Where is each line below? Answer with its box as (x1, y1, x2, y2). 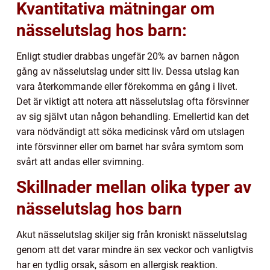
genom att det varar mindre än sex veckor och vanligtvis (16, 244, 253, 256)
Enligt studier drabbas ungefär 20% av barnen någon (16, 51, 239, 63)
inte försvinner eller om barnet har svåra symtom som (16, 141, 243, 153)
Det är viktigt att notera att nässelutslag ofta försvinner (16, 96, 249, 108)
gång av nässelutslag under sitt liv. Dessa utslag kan (16, 66, 239, 78)
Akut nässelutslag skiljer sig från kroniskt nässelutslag (16, 229, 247, 241)
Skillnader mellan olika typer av (16, 177, 251, 198)
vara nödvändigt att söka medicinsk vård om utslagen (16, 126, 245, 138)
